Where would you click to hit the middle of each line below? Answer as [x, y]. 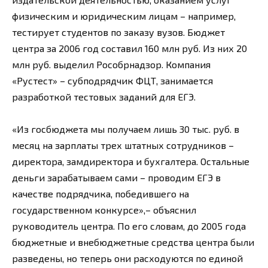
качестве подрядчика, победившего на [100, 193]
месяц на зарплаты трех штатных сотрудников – [123, 145]
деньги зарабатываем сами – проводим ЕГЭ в [116, 177]
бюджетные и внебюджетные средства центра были [133, 242]
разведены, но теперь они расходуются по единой [127, 258]
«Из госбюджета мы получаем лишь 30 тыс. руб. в [126, 129]
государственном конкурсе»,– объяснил [104, 209]
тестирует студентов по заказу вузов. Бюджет [118, 32]
